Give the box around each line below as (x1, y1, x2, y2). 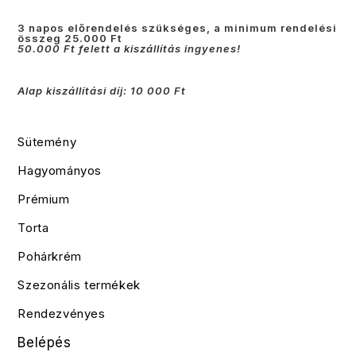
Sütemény (17, 133, 77, 149)
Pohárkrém (17, 248, 82, 264)
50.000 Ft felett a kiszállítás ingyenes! (17, 41, 242, 55)
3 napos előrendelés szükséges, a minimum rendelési (17, 21, 338, 34)
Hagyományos (17, 162, 103, 178)
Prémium (17, 191, 70, 207)
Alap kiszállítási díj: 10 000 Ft (17, 83, 187, 97)
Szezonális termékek (17, 277, 141, 292)
